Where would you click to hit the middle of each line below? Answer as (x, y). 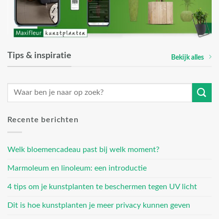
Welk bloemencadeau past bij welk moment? (83, 149)
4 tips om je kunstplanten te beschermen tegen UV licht (102, 186)
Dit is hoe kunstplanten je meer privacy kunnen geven (99, 205)
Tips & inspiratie (39, 55)
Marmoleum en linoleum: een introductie (77, 168)
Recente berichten (43, 120)
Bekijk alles (187, 57)
